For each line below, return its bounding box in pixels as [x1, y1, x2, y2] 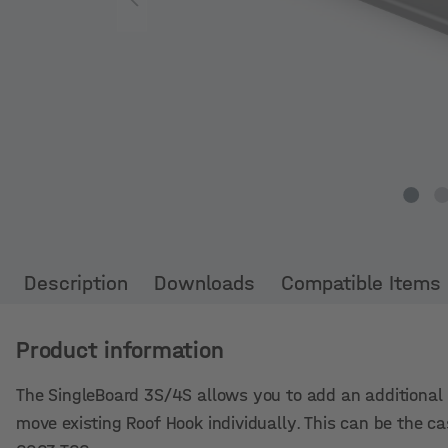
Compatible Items [281, 271, 441, 295]
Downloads [154, 271, 255, 295]
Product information [16, 336, 224, 364]
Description [24, 271, 128, 295]
